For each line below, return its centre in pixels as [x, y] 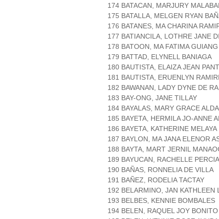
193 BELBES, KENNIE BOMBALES [161, 201]
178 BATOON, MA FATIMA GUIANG [163, 47]
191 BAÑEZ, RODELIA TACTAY [156, 180]
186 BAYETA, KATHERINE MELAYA [162, 129]
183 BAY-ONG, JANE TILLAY [152, 98]
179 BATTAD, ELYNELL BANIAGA [160, 57]
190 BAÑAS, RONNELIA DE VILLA [161, 170]
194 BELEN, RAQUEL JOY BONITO [163, 211]
